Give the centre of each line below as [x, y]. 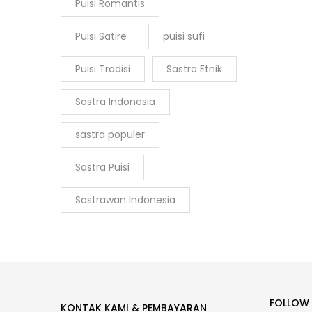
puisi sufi [184, 36]
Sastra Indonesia [115, 102]
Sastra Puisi [102, 167]
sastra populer [110, 134]
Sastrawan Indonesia [125, 200]
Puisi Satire [101, 36]
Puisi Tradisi [103, 69]
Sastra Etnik [194, 69]
